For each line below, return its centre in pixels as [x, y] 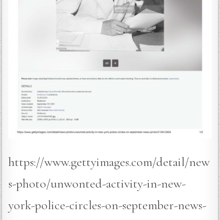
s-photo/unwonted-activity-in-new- [97, 183]
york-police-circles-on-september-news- [108, 205]
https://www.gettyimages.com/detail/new [109, 162]
